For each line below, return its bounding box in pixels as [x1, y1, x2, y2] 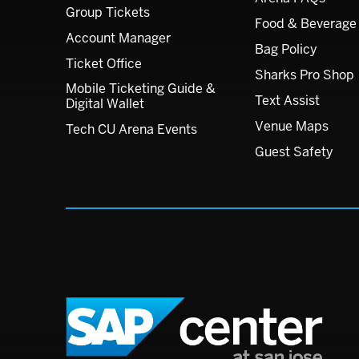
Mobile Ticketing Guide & [66, 80, 216, 97]
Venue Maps [255, 118, 329, 135]
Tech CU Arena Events [66, 121, 197, 138]
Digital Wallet [66, 95, 144, 112]
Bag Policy [255, 41, 317, 58]
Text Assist [255, 92, 320, 109]
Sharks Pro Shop [255, 67, 354, 83]
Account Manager [66, 30, 171, 46]
